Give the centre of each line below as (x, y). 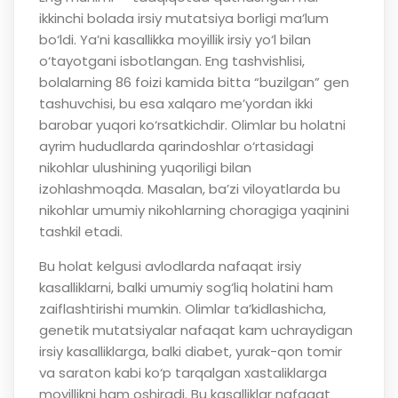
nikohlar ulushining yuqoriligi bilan (145, 168)
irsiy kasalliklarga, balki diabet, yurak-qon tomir (190, 352)
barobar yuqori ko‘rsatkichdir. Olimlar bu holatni (192, 125)
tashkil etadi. (80, 232)
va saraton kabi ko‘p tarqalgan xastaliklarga (183, 373)
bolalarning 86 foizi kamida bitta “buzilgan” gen (194, 83)
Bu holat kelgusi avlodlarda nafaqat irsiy (170, 267)
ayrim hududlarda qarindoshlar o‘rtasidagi (176, 147)
